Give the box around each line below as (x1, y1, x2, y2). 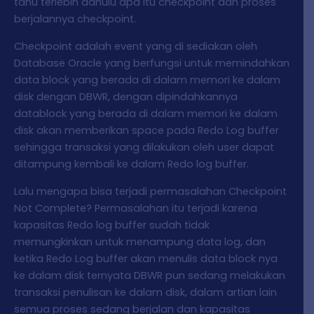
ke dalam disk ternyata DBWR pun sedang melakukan (14, 268, 285, 283)
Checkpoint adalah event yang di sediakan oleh (14, 39, 257, 54)
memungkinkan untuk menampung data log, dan (14, 235, 266, 250)
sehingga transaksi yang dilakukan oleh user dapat (14, 140, 274, 155)
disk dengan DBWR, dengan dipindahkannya (14, 90, 238, 104)
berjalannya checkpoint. (14, 12, 136, 27)
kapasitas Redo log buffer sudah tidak (14, 218, 210, 233)
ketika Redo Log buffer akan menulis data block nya (14, 252, 278, 266)
